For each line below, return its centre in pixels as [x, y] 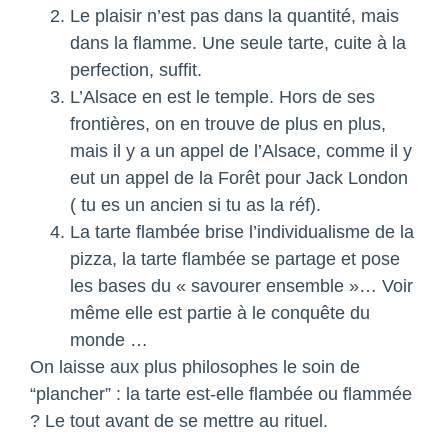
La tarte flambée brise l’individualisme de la [242, 232]
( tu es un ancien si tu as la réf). [195, 205]
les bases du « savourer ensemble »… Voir [241, 286]
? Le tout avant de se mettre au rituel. [179, 421]
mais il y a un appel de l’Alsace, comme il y [241, 151]
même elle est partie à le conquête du [220, 313]
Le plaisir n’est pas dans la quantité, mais [234, 16]
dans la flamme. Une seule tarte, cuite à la [238, 43]
